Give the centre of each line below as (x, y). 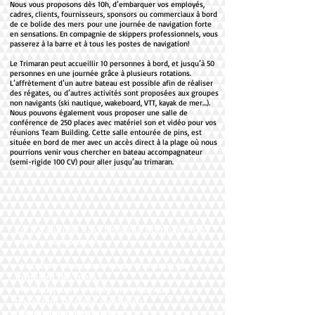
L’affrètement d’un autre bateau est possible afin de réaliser (111, 83)
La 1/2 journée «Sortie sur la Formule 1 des (112, 229)
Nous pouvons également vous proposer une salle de (99, 112)
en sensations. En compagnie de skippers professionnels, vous (114, 34)
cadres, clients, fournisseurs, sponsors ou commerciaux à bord (114, 14)
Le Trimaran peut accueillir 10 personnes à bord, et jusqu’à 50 (112, 63)
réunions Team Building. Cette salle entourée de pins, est (106, 132)
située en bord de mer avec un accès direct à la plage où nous (114, 142)
